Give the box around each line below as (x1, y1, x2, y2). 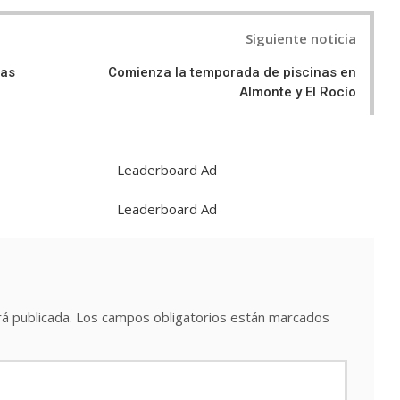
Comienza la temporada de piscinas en (108, 64, 356, 81)
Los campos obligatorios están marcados (76, 308, 329, 327)
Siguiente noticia (246, 29, 356, 48)
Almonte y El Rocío (239, 84, 356, 101)
